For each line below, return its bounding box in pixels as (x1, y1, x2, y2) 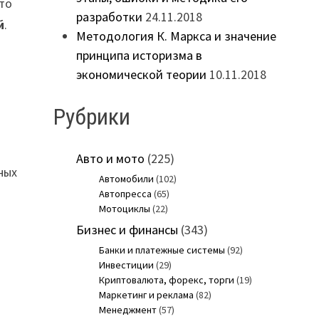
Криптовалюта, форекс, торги (98, 273, 234, 287)
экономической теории (75, 66, 206, 83)
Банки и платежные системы (98, 244, 225, 257)
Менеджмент (98, 303, 157, 317)
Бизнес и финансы (75, 221, 178, 239)
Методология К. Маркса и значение (75, 28, 276, 45)
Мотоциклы (98, 202, 150, 216)
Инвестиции (98, 258, 154, 272)
